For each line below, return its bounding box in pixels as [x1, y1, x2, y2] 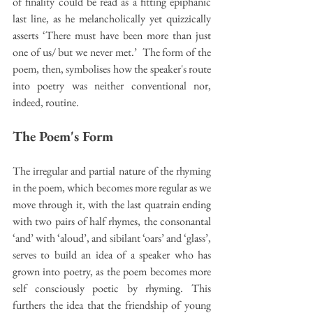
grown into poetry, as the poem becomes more [13, 263, 211, 279]
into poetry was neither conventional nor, [13, 78, 211, 93]
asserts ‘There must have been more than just [13, 27, 211, 43]
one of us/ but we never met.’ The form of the [13, 44, 211, 59]
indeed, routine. [13, 94, 79, 110]
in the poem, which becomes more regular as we [13, 180, 211, 195]
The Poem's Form [13, 126, 113, 145]
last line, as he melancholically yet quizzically [13, 10, 211, 26]
